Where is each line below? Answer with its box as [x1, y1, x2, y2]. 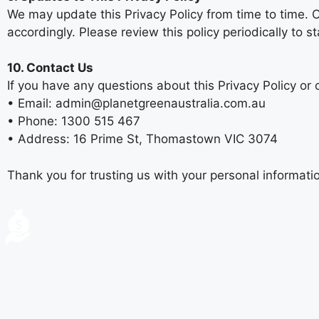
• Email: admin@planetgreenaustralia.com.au [7, 96, 266, 111]
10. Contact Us [7, 61, 93, 75]
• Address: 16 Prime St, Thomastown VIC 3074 [7, 132, 278, 147]
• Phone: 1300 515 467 [7, 114, 140, 129]
